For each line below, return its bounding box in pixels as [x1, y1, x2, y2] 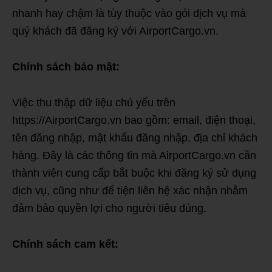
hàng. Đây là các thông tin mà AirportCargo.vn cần [12, 149, 256, 161]
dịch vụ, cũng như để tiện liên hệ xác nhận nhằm [12, 184, 248, 197]
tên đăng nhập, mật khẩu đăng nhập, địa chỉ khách [12, 131, 257, 144]
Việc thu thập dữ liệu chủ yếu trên [12, 96, 175, 109]
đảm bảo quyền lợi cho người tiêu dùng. [12, 202, 206, 214]
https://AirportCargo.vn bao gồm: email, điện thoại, [12, 114, 256, 126]
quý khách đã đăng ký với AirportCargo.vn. [12, 24, 219, 37]
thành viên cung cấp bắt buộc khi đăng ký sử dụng [12, 166, 256, 179]
